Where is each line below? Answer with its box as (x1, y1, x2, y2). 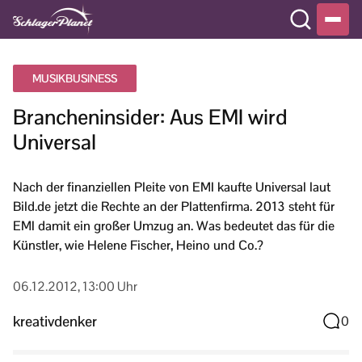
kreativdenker (13, 311, 97, 330)
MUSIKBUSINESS (32, 71, 117, 86)
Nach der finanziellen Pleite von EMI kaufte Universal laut (13, 179, 330, 196)
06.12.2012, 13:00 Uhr (13, 278, 137, 295)
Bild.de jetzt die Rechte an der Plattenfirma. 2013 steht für (13, 198, 335, 215)
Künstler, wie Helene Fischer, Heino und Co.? (13, 237, 263, 254)
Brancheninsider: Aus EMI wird (13, 103, 288, 131)
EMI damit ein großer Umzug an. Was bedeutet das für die (13, 217, 335, 234)
